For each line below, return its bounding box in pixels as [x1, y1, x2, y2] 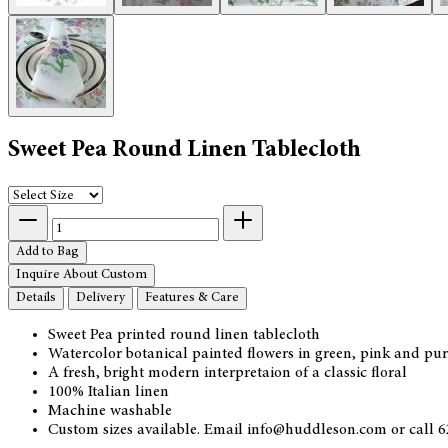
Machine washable [48, 402, 172, 419]
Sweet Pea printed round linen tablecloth [48, 326, 320, 343]
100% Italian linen [48, 383, 169, 400]
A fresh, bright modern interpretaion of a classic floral [48, 364, 407, 381]
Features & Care [145, 290, 239, 305]
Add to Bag [16, 244, 79, 259]
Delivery [76, 290, 125, 305]
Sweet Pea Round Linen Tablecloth [8, 138, 361, 163]
